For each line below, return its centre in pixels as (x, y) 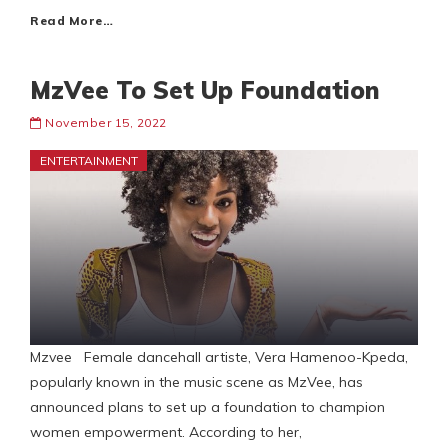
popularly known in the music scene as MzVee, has (196, 382)
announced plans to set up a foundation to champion (207, 407)
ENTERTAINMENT (89, 161)
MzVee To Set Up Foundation (205, 90)
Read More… (71, 21)
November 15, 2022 (106, 123)
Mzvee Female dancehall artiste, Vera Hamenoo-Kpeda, (219, 357)
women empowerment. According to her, (166, 432)
